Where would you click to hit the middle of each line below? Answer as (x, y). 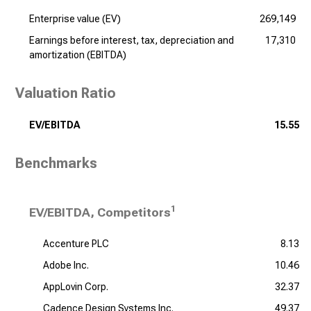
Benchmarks (56, 163)
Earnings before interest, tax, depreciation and (132, 40)
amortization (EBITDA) (78, 55)
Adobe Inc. (66, 265)
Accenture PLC (76, 244)
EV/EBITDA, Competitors (100, 212)
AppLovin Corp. (76, 287)
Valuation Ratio (66, 93)
